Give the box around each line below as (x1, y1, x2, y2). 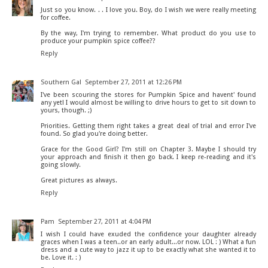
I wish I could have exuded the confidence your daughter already (41, 230, 256, 239)
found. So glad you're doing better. (41, 130, 148, 138)
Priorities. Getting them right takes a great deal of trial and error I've (41, 122, 256, 130)
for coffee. (41, 14, 71, 22)
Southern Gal (41, 78, 81, 87)
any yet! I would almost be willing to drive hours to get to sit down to (41, 99, 256, 107)
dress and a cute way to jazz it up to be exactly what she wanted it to (41, 246, 256, 254)
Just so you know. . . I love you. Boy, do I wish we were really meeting (41, 6, 256, 14)
